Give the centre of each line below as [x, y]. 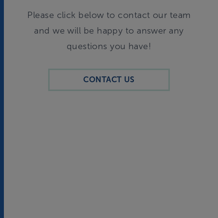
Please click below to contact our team [109, 15]
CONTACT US [109, 80]
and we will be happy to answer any [109, 31]
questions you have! [109, 46]
